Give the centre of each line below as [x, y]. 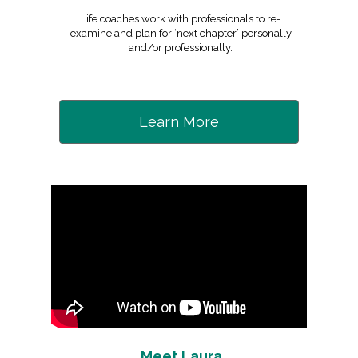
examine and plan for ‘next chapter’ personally [181, 33]
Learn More [179, 122]
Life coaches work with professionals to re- [181, 19]
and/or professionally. [181, 48]
